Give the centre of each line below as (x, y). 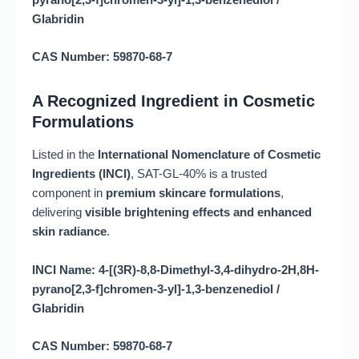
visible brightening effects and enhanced (198, 213)
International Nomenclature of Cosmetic (209, 155)
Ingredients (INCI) (81, 174)
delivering (58, 213)
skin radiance (69, 232)
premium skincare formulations (193, 194)
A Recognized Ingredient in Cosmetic (173, 101)
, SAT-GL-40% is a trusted (199, 174)
